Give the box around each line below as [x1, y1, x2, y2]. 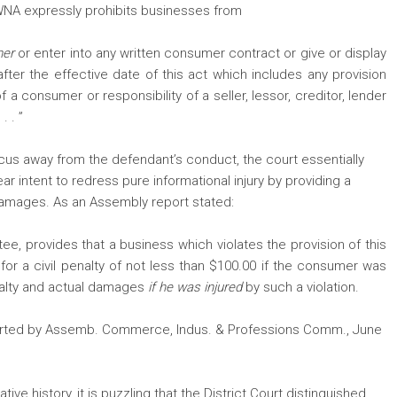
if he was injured [148, 279, 242, 296]
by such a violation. [242, 279, 359, 296]
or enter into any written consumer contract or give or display [18, 45, 387, 62]
